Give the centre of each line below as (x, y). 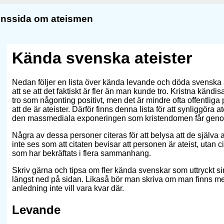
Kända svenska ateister (102, 58)
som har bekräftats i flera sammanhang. (81, 153)
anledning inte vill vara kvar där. (68, 188)
